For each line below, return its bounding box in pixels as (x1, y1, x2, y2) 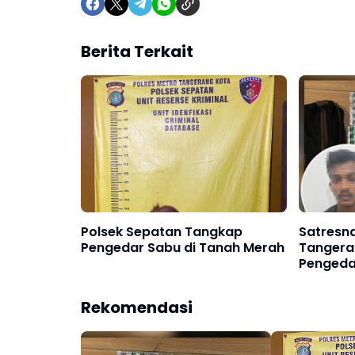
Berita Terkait (81, 40, 193, 63)
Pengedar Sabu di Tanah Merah (81, 239, 284, 258)
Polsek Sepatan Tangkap (81, 223, 242, 242)
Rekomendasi (81, 296, 193, 319)
